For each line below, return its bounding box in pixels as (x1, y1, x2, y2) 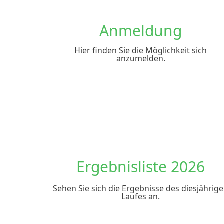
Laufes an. (121, 191, 160, 202)
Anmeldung (99, 20, 182, 41)
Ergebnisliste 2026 (76, 156, 205, 177)
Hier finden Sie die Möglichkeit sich (74, 45, 207, 56)
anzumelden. (116, 53, 165, 64)
